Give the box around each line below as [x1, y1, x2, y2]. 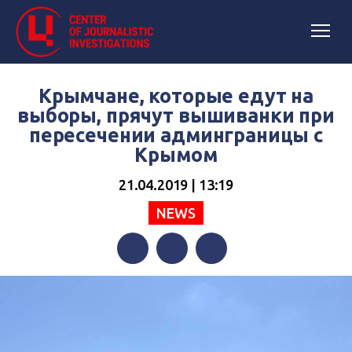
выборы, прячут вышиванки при [17, 104, 335, 126]
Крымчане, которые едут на [38, 85, 314, 107]
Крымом [134, 144, 218, 166]
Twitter [156, 273, 196, 287]
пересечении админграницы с [28, 124, 324, 146]
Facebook [117, 273, 170, 287]
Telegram [196, 273, 248, 287]
